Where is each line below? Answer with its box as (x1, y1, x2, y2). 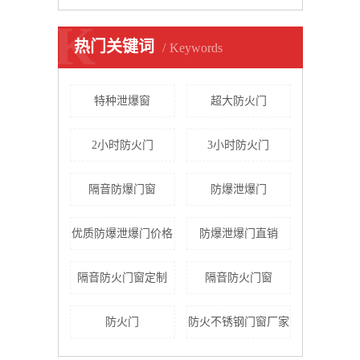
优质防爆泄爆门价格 (72, 227, 174, 239)
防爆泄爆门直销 (198, 227, 278, 239)
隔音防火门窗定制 (77, 272, 168, 284)
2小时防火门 (91, 139, 153, 151)
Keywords (170, 41, 223, 55)
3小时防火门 (207, 139, 270, 151)
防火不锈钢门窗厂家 (187, 316, 289, 328)
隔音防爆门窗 (88, 183, 157, 195)
